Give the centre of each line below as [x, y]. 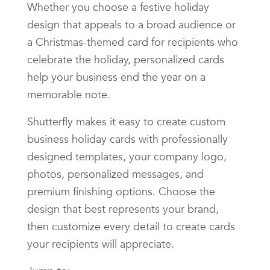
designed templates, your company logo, [127, 156]
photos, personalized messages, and [115, 174]
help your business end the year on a [116, 77]
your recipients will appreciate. [101, 243]
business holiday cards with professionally [127, 139]
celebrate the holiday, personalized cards [126, 59]
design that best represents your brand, [123, 209]
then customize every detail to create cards [131, 226]
